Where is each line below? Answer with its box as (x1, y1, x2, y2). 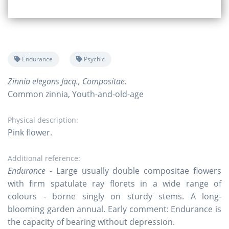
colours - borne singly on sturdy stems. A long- (8, 190, 221, 202)
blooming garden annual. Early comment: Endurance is (8, 203, 221, 215)
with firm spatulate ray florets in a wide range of (8, 177, 221, 189)
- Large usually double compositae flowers (45, 165, 221, 176)
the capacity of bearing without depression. (8, 216, 175, 227)
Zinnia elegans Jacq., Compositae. (8, 75, 127, 87)
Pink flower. (8, 126, 52, 138)
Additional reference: (8, 153, 80, 163)
